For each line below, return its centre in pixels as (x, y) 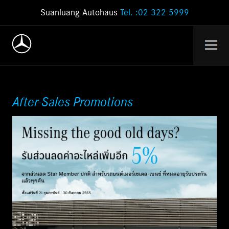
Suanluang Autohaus (80, 13)
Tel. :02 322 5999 (154, 13)
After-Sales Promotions (72, 102)
